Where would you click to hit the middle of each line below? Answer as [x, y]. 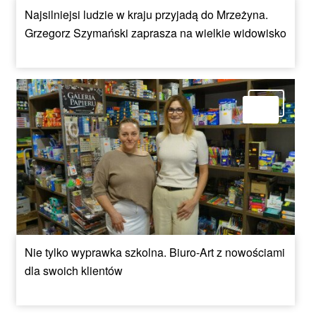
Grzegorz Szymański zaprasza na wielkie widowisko [156, 33]
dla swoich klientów [74, 271]
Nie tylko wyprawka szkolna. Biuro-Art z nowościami [155, 253]
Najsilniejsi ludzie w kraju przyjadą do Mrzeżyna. [146, 15]
